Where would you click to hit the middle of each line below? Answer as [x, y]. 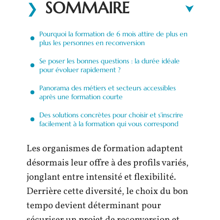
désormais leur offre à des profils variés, [108, 163]
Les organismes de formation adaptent [105, 149]
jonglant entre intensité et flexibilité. [101, 177]
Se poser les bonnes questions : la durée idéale [110, 61]
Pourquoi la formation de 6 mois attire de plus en [113, 34]
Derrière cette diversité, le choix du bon [107, 192]
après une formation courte [81, 96]
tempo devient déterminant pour [94, 206]
